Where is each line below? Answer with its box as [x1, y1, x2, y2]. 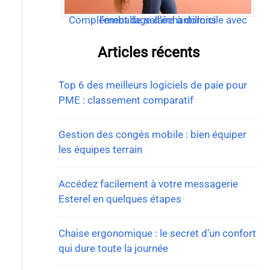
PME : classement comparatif [58, 94, 193, 107]
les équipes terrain [58, 143, 142, 156]
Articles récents [98, 44, 200, 61]
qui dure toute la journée [58, 242, 168, 255]
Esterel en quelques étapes [58, 193, 181, 206]
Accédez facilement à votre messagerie [58, 178, 238, 190]
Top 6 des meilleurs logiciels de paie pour [58, 79, 247, 92]
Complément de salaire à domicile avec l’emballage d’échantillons [99, 13, 216, 26]
